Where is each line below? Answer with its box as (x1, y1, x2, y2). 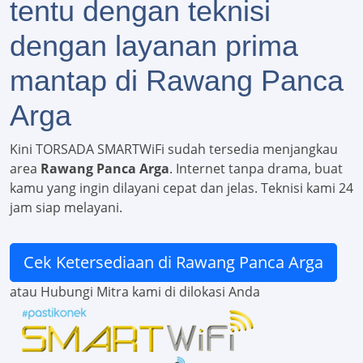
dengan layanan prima (10, 29, 298, 63)
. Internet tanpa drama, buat (169, 160, 343, 178)
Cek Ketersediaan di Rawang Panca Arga (23, 251, 323, 274)
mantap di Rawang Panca (10, 64, 344, 98)
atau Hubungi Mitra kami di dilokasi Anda (10, 283, 260, 301)
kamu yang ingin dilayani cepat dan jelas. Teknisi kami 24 (10, 179, 353, 198)
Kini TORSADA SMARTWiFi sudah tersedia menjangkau (10, 140, 338, 159)
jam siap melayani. (10, 199, 122, 217)
